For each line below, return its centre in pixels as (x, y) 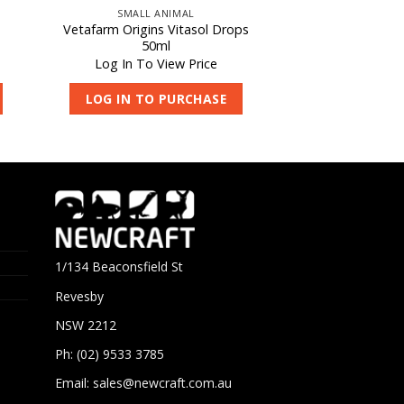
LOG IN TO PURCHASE (156, 98)
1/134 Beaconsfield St (119, 267)
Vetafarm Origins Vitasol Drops (156, 30)
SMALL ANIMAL (156, 14)
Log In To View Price (156, 63)
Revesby (79, 296)
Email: (74, 383)
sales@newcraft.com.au (162, 383)
